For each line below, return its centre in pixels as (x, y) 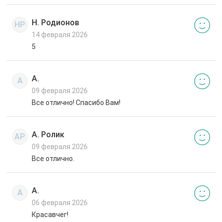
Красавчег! (50, 215)
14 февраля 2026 (60, 35)
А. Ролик (48, 135)
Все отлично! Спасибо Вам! (76, 103)
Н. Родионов (55, 23)
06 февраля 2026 (60, 203)
